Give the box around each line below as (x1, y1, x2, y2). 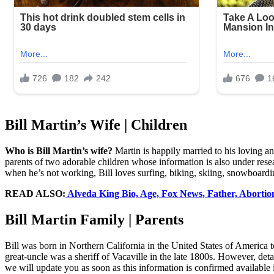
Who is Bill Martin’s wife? (5, 146, 113, 157)
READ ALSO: (5, 188, 65, 199)
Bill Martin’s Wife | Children (5, 117, 187, 133)
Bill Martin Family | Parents (5, 211, 183, 228)
